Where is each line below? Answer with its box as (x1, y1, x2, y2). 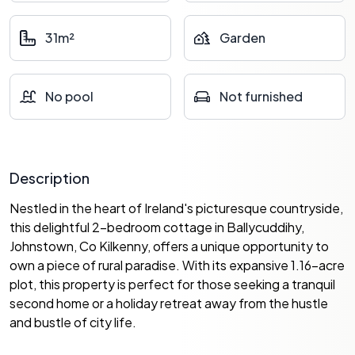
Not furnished (219, 88, 303, 105)
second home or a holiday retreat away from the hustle (10, 295, 328, 311)
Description (10, 169, 90, 187)
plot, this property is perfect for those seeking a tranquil (10, 276, 335, 292)
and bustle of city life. (10, 314, 136, 330)
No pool (45, 88, 94, 105)
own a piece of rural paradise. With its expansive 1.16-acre (10, 257, 345, 273)
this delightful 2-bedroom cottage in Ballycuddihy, (10, 219, 304, 235)
